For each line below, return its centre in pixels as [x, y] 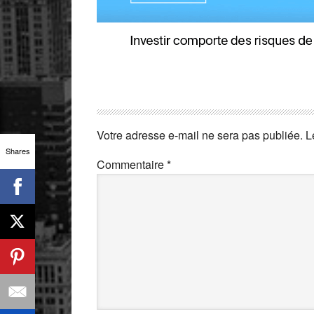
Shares [18, 151]
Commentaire [132, 164]
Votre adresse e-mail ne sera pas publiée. [200, 135]
